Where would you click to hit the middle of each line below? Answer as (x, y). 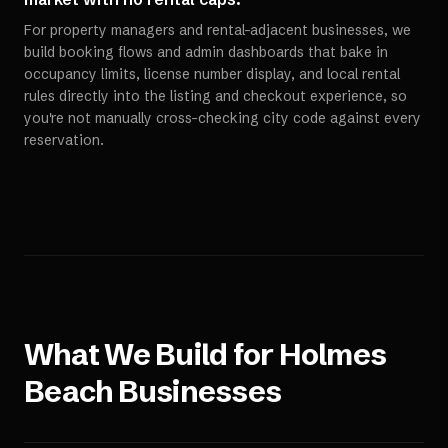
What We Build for (151, 354)
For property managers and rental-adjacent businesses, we (217, 30)
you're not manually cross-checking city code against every (222, 118)
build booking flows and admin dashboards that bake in (206, 52)
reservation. (64, 140)
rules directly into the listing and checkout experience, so (215, 96)
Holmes (332, 354)
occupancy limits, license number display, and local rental (212, 74)
